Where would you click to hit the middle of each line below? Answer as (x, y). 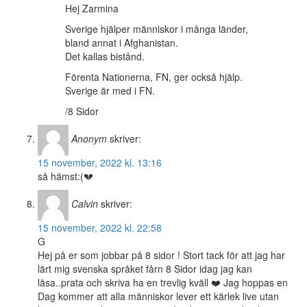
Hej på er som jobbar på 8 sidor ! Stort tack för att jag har (161, 255)
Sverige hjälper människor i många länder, (157, 29)
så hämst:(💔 (65, 176)
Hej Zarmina (92, 9)
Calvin (85, 204)
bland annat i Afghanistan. (122, 43)
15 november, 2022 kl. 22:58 (100, 228)
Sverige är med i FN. (110, 91)
